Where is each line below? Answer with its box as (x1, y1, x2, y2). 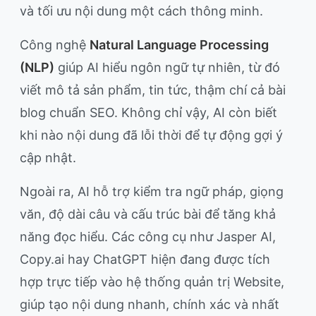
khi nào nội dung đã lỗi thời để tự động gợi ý (20, 128, 283, 143)
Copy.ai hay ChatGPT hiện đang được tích (20, 252, 270, 267)
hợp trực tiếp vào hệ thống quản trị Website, (20, 274, 284, 290)
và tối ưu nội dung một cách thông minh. (20, 4, 263, 19)
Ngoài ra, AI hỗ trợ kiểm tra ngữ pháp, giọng (20, 184, 284, 200)
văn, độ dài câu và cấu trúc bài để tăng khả (20, 207, 276, 222)
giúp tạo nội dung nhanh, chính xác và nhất (20, 297, 279, 312)
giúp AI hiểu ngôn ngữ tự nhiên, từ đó (54, 60, 280, 75)
